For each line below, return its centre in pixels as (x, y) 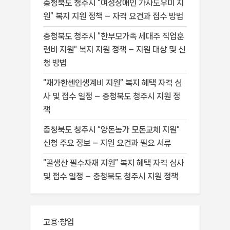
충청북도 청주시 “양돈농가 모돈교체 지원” (111, 130)
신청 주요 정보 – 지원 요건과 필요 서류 (107, 143)
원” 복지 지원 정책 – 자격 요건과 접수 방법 (113, 16)
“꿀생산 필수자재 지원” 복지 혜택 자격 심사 (113, 163)
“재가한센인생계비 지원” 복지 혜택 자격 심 (112, 83)
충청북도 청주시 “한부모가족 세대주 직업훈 (113, 36)
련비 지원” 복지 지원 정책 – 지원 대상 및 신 (114, 49)
